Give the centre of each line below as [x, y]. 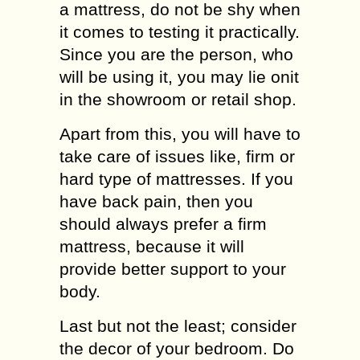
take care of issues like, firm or [177, 156]
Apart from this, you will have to [180, 134]
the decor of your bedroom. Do [177, 348]
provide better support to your [173, 269]
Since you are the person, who [176, 54]
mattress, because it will [152, 246]
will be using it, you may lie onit [179, 77]
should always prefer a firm [163, 224]
